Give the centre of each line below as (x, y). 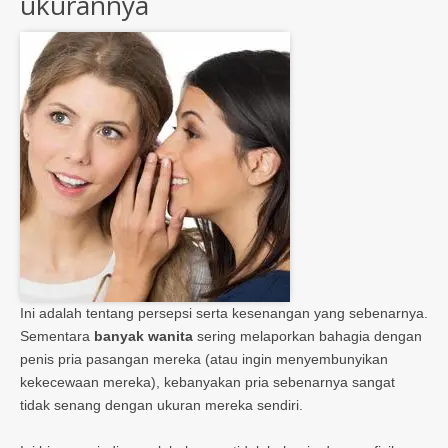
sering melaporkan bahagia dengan (307, 336)
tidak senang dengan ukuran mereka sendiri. (161, 405)
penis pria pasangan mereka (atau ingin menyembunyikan (204, 359)
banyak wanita (143, 336)
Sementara (57, 336)
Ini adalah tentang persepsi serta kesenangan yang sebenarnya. (224, 313)
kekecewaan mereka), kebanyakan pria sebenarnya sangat (207, 382)
